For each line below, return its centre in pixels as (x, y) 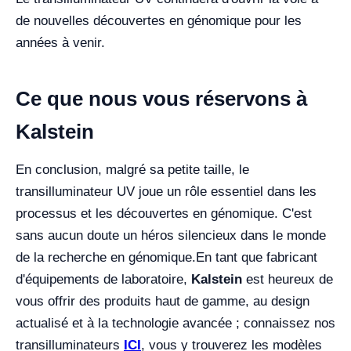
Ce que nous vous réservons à (161, 98)
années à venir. (62, 42)
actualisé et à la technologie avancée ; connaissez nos (175, 323)
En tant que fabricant (257, 257)
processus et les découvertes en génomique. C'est (164, 213)
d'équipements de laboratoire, (103, 279)
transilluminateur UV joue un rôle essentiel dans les (166, 191)
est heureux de (288, 279)
